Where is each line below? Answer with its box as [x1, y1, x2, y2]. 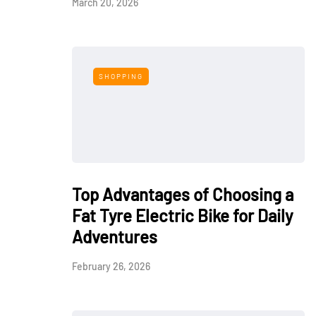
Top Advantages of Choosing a [72, 184, 293, 205]
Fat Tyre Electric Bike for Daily [72, 205, 293, 226]
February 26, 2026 [72, 260, 150, 272]
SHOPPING [99, 72, 143, 80]
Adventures [72, 226, 157, 247]
